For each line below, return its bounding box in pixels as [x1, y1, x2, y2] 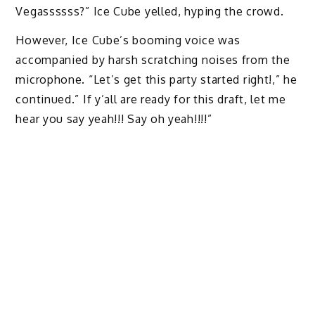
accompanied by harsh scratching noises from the [15, 52, 290, 67]
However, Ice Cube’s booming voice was [15, 32, 240, 47]
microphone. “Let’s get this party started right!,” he [15, 72, 297, 86]
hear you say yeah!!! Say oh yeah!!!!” [15, 111, 212, 126]
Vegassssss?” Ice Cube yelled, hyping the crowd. [15, 4, 288, 18]
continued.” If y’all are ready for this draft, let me [15, 91, 286, 106]
